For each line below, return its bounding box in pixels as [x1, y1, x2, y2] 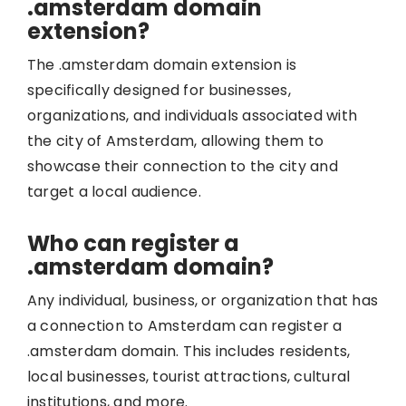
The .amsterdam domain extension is [26, 53, 297, 75]
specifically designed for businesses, [26, 79, 291, 101]
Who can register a [26, 227, 239, 258]
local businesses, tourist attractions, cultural [26, 365, 351, 387]
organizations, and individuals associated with [26, 104, 358, 126]
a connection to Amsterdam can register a [26, 314, 343, 336]
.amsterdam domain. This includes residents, [26, 340, 351, 362]
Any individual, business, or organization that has [26, 289, 378, 311]
